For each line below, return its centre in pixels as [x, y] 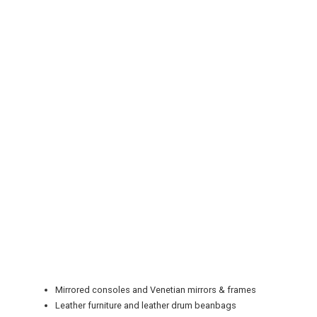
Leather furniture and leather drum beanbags [146, 306]
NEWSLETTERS [57, 295]
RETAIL [36, 188]
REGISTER [29, 143]
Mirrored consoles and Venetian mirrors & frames [156, 290]
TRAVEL [38, 241]
